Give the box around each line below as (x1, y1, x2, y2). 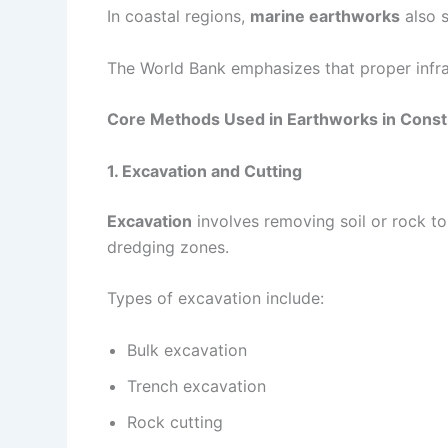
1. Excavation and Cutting (107, 160, 302, 181)
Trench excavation (127, 375, 266, 396)
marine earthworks (250, 5, 400, 26)
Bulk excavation (127, 339, 247, 360)
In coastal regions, (107, 5, 250, 26)
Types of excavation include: (107, 288, 324, 309)
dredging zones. (107, 236, 229, 257)
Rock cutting (127, 411, 223, 432)
